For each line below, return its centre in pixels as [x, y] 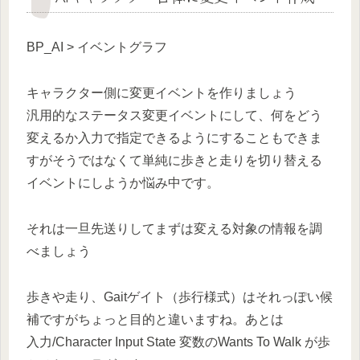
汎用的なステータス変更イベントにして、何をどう [174, 116]
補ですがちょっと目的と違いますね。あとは [155, 319]
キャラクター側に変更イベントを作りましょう [162, 93]
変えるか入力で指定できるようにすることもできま [174, 138]
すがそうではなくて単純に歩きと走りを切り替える [174, 161]
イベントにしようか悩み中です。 [123, 183]
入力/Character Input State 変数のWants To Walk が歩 [178, 342]
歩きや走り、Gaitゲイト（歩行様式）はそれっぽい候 [180, 297]
